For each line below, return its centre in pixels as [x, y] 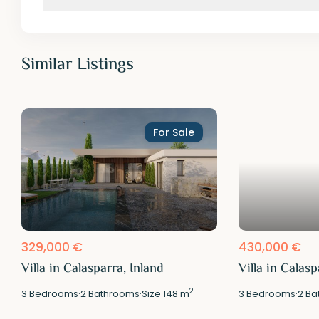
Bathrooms [113, 293]
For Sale [173, 133]
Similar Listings [78, 66]
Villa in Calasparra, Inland [93, 269]
